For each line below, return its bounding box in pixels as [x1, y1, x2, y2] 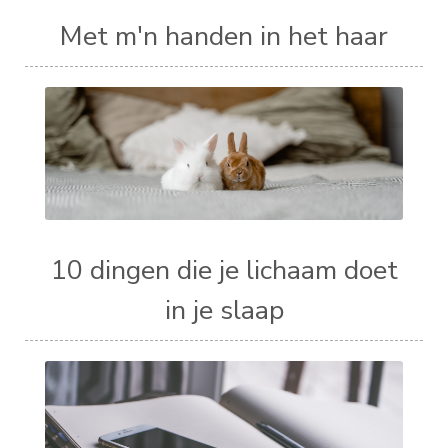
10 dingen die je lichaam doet [50, 251, 398, 288]
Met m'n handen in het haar [60, 18, 388, 55]
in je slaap [164, 291, 284, 328]
